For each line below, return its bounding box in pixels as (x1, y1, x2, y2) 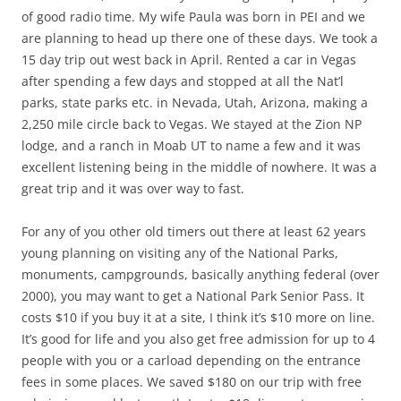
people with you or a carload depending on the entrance (21, 351, 361, 369)
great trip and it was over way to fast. (21, 179, 244, 197)
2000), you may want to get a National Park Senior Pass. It (21, 286, 364, 304)
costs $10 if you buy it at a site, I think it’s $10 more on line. (21, 308, 375, 326)
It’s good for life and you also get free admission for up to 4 (21, 329, 375, 347)
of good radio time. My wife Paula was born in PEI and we (21, 7, 365, 25)
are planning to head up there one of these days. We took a (21, 29, 378, 47)
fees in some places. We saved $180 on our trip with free (21, 372, 362, 390)
